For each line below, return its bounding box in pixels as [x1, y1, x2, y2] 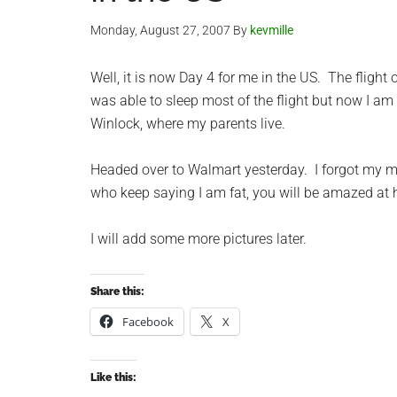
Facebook [122, 314, 174, 330]
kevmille [250, 23, 293, 37]
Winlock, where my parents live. [90, 115, 285, 132]
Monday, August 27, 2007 [90, 23, 230, 37]
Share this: [90, 285, 144, 298]
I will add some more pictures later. [90, 230, 307, 247]
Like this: [90, 371, 136, 384]
